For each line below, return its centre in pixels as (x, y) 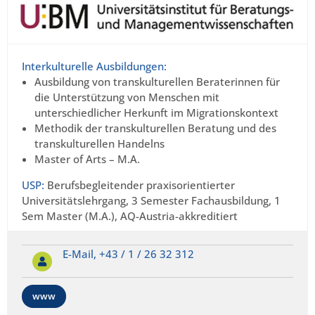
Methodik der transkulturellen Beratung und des (155, 128)
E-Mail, (81, 254)
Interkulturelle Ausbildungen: (94, 66)
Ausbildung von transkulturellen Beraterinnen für (157, 82)
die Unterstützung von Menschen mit (127, 97)
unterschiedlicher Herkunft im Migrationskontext (156, 113)
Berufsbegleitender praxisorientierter (140, 185)
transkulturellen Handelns (99, 144)
